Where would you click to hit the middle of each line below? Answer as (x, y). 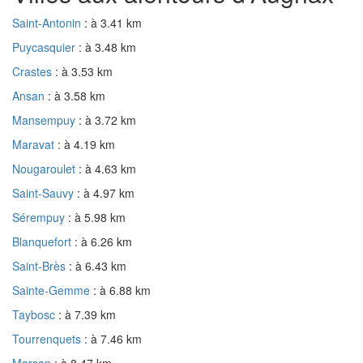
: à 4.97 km (106, 193)
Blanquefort (43, 242)
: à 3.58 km (77, 96)
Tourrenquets (48, 339)
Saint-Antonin (48, 23)
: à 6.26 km (103, 242)
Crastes (34, 72)
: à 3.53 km (84, 72)
